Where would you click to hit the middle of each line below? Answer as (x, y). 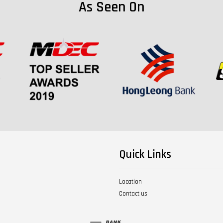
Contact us (133, 193)
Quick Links (145, 154)
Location (130, 181)
